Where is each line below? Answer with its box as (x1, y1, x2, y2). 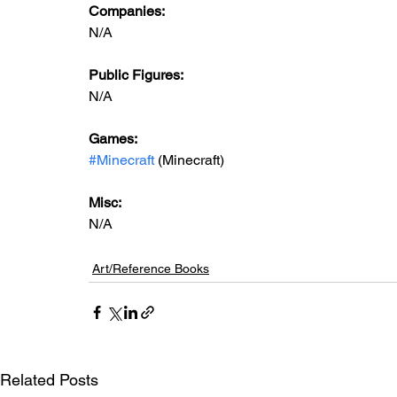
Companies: (89, 3, 165, 19)
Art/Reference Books (92, 261, 209, 276)
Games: (89, 130, 140, 147)
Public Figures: (89, 66, 186, 83)
